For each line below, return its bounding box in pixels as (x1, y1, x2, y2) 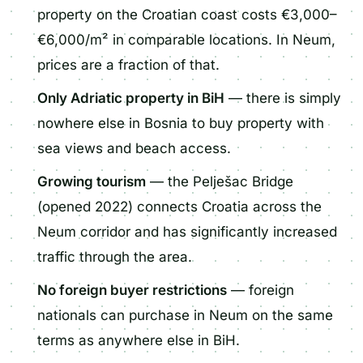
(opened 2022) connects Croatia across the (37, 199, 322, 215)
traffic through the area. (37, 249, 193, 265)
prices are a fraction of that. (37, 57, 220, 73)
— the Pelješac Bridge (146, 173, 294, 190)
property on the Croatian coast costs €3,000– (37, 6, 338, 23)
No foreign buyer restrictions (37, 282, 228, 298)
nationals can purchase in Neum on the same (37, 307, 334, 323)
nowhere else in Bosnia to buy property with (37, 115, 325, 131)
